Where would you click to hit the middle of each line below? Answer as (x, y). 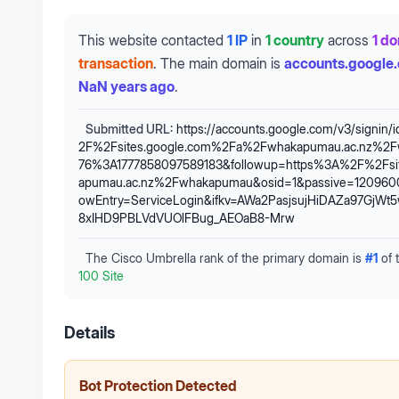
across (348, 40)
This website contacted (151, 40)
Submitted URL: (129, 129)
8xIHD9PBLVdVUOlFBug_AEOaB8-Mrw (187, 218)
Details (90, 333)
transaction (116, 63)
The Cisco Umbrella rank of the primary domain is (224, 258)
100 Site (101, 276)
